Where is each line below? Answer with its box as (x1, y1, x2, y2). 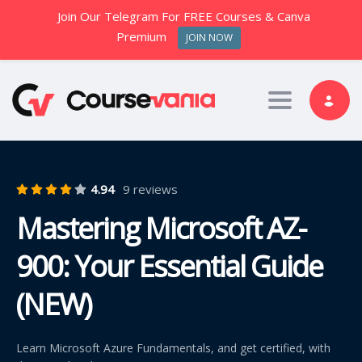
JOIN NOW (185, 31, 233, 45)
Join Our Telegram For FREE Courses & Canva (57, 8, 311, 24)
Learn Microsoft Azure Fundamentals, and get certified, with (16, 339, 330, 356)
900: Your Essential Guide (16, 246, 322, 286)
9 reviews (123, 180, 178, 197)
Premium (116, 28, 167, 45)
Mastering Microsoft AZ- (16, 208, 305, 248)
